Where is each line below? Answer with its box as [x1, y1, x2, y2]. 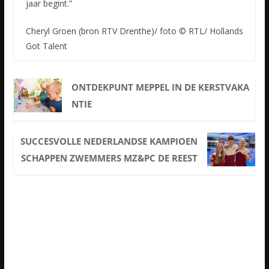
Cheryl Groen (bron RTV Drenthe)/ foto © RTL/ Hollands [25, 25, 243, 37]
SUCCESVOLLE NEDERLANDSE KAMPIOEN [20, 135, 198, 148]
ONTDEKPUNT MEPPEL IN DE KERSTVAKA [71, 81, 250, 94]
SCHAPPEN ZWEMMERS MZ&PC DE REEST [20, 152, 198, 165]
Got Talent [25, 40, 67, 52]
